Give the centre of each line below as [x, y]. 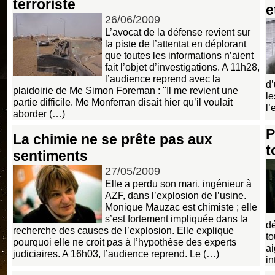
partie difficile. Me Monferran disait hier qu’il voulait [123, 102]
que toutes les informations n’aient [179, 56]
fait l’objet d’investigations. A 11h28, [182, 67]
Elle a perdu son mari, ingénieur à [178, 183]
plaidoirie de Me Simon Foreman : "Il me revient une [126, 91]
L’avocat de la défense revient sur [178, 32]
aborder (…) [39, 114]
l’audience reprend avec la [163, 79]
